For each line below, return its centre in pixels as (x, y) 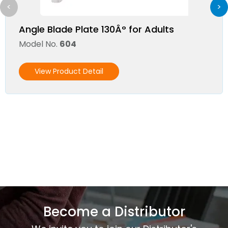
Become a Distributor (114, 212)
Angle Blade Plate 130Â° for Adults (96, 29)
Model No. (39, 44)
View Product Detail (69, 71)
